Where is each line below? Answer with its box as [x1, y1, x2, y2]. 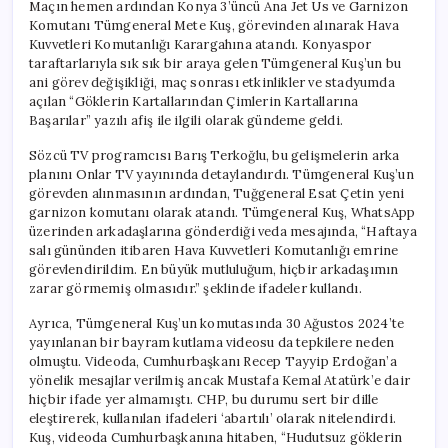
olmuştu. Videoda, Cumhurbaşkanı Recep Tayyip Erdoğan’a [29, 352, 397, 370]
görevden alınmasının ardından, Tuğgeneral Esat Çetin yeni [29, 184, 405, 202]
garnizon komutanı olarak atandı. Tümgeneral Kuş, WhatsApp [29, 203, 416, 221]
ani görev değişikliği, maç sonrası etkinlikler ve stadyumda [29, 73, 395, 91]
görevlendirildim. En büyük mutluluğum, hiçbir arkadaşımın [29, 260, 399, 278]
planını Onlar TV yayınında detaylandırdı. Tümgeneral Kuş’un [29, 165, 414, 183]
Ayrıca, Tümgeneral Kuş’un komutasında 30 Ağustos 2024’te [29, 314, 405, 332]
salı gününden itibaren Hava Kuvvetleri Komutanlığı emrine [29, 241, 399, 259]
